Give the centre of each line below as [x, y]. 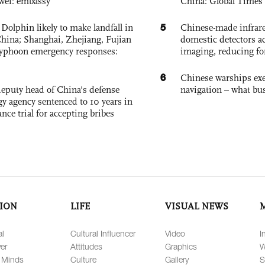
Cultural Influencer [103, 233]
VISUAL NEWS [197, 206]
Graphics [181, 246]
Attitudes [86, 246]
